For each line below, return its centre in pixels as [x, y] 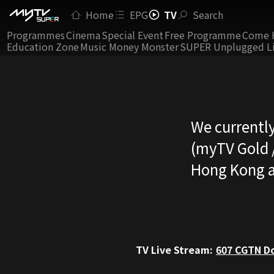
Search [208, 14]
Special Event [132, 35]
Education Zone [43, 46]
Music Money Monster [129, 46]
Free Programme [203, 35]
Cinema [83, 35]
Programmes [36, 35]
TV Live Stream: [174, 250]
